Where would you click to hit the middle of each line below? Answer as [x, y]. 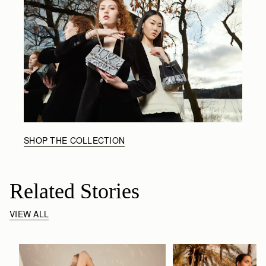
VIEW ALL [29, 213]
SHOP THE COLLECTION [75, 140]
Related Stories [75, 191]
